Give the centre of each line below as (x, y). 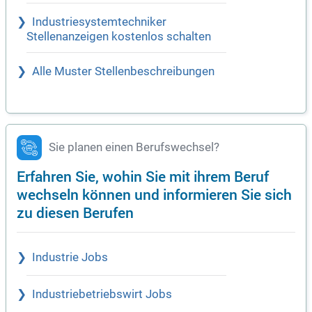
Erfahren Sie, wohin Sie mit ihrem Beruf (143, 176)
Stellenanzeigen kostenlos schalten (119, 37)
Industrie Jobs (70, 258)
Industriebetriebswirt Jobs (102, 295)
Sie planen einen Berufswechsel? (134, 148)
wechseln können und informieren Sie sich (154, 194)
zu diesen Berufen (75, 212)
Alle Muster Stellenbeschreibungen (123, 72)
